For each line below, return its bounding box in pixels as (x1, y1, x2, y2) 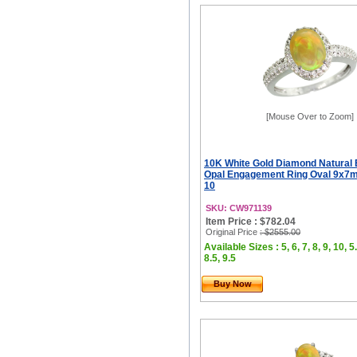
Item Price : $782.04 (206, 216, 296, 227)
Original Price (206, 227, 260, 237)
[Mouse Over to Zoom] (266, 112, 354, 121)
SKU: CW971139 (206, 203, 272, 213)
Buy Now (214, 279, 252, 288)
